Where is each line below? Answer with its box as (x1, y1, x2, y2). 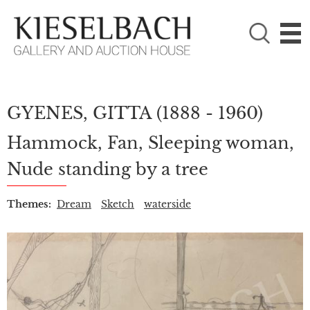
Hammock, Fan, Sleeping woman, (7, 133, 294, 153)
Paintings (42, 38, 91, 51)
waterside (144, 198, 191, 210)
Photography (42, 65, 111, 78)
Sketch (101, 198, 134, 210)
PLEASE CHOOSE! (7, 12, 122, 26)
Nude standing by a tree (7, 159, 208, 179)
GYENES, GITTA (7, 103, 152, 123)
